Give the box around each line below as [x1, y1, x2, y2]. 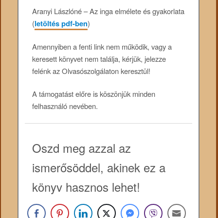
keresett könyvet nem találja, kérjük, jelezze [32, 54, 166, 64]
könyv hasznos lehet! [32, 178, 141, 195]
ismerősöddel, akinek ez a [32, 158, 166, 176]
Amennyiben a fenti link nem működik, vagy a [32, 41, 172, 52]
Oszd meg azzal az [32, 139, 131, 156]
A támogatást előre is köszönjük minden [32, 89, 156, 99]
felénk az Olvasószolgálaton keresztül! [32, 66, 151, 76]
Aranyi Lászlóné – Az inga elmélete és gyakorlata [32, 5, 185, 16]
